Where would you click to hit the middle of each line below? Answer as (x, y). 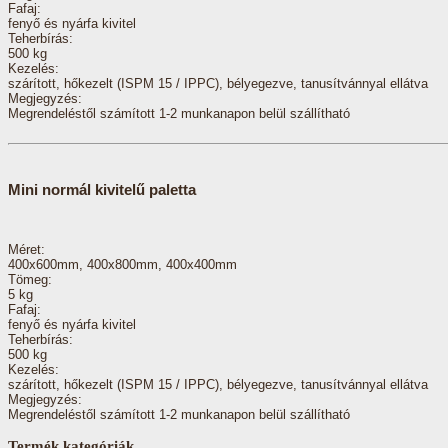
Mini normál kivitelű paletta (102, 190)
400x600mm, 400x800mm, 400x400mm (122, 264)
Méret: (26, 249)
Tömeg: (30, 279)
